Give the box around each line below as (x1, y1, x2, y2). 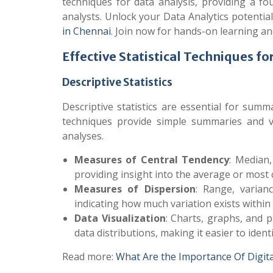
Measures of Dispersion (74, 182, 196, 196)
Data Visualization (74, 211, 166, 225)
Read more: (62, 250, 116, 263)
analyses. (62, 129, 104, 143)
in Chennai (62, 24, 111, 38)
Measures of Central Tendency (74, 153, 230, 166)
